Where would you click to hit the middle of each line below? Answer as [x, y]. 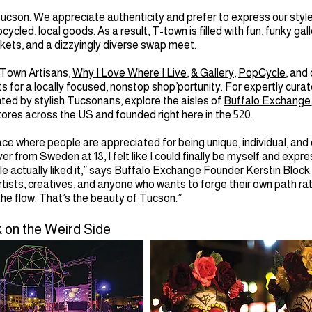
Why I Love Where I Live [130, 73]
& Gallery [212, 73]
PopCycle [262, 73]
